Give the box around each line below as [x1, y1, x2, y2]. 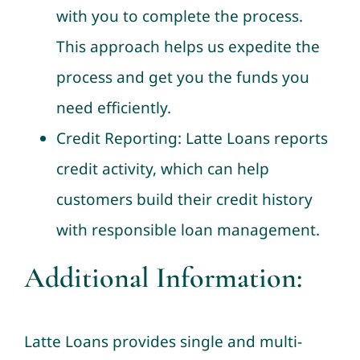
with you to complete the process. [55, 5, 303, 27]
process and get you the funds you [55, 66, 309, 88]
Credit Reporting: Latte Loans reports [55, 127, 328, 149]
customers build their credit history [55, 188, 313, 210]
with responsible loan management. [55, 219, 320, 240]
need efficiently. [55, 96, 171, 118]
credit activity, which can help [55, 157, 269, 179]
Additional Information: [23, 260, 302, 295]
